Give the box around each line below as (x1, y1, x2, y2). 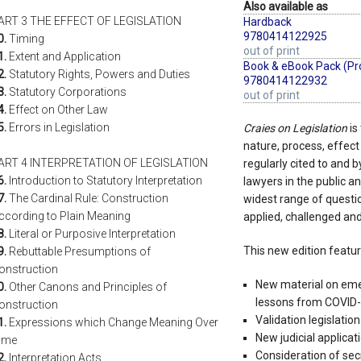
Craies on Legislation (243, 122, 347, 135)
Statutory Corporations (6, 85, 127, 99)
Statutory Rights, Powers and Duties (6, 68, 190, 81)
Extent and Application (6, 50, 121, 64)
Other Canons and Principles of (6, 280, 167, 294)
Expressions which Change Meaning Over (6, 316, 218, 330)
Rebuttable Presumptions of (6, 245, 151, 259)
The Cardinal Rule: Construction (6, 192, 168, 205)
